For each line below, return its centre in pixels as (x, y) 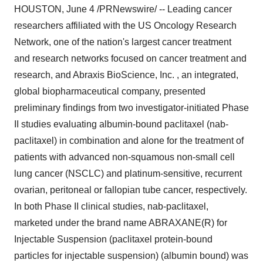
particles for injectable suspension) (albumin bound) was (131, 256)
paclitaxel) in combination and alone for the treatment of (129, 141)
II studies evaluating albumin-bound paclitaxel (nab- (121, 124)
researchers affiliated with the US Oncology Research (125, 26)
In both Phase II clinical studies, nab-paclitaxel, (111, 206)
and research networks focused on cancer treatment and (130, 58)
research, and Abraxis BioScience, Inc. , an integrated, (126, 75)
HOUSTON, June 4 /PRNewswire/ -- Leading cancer (123, 9)
